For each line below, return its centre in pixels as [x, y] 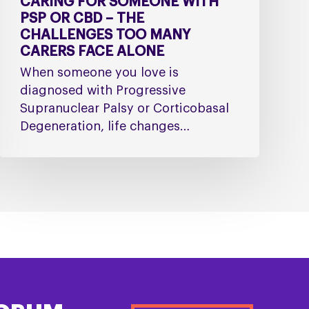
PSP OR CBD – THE [82, 19]
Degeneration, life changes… [104, 127]
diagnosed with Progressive [102, 91]
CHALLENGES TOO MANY [105, 36]
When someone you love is [99, 73]
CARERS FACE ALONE [92, 52]
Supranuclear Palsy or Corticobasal [124, 109]
